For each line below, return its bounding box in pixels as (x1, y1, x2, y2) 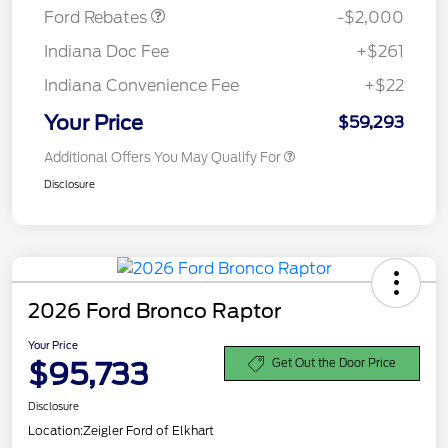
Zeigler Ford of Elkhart (83, 422, 214, 438)
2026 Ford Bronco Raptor (28, 298, 281, 323)
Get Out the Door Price (272, 356, 396, 371)
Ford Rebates (44, 7, 151, 27)
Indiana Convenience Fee (44, 75, 239, 95)
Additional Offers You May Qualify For (44, 149, 281, 165)
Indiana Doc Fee (44, 41, 169, 61)
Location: (28, 422, 83, 438)
